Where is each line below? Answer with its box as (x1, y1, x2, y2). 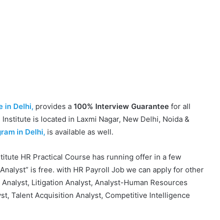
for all (169, 101, 191, 111)
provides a (33, 101, 74, 111)
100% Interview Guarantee (74, 101, 169, 111)
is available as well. (45, 127, 113, 137)
